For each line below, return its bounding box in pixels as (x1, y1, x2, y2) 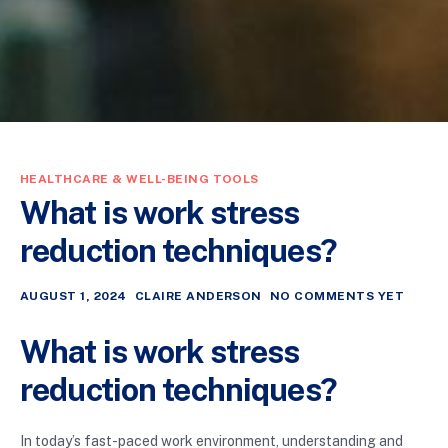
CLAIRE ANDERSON (134, 289, 262, 304)
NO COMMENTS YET (269, 289, 405, 304)
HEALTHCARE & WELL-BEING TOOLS (20, 171, 259, 186)
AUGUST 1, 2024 (20, 289, 127, 304)
